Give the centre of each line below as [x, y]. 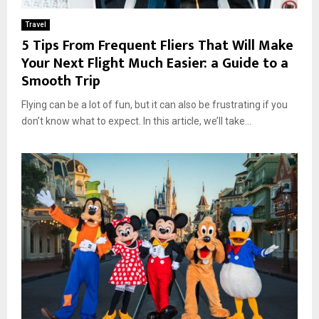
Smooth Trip [61, 82]
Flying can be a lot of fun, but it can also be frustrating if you [155, 105]
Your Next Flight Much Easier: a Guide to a [155, 64]
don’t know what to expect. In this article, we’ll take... [136, 121]
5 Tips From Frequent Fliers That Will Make [157, 46]
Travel [36, 25]
